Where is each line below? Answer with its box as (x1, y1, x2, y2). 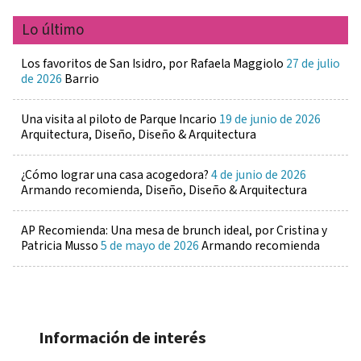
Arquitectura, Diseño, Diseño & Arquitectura (20, 125, 256, 143)
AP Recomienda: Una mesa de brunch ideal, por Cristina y (20, 221, 327, 239)
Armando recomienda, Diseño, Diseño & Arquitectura (20, 180, 307, 199)
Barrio (64, 69, 99, 88)
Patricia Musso (20, 236, 101, 255)
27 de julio (285, 54, 340, 73)
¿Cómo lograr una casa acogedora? (20, 165, 211, 184)
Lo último (22, 18, 85, 41)
